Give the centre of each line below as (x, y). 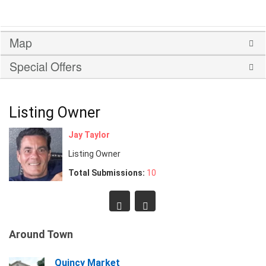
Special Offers (46, 66)
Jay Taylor (89, 134)
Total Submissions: (107, 172)
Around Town (41, 234)
